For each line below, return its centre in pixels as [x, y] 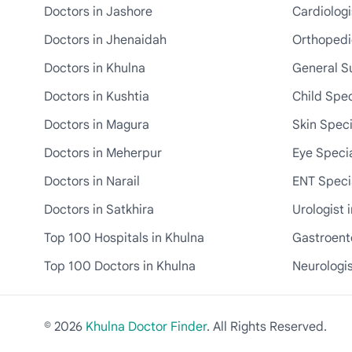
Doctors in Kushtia [97, 97]
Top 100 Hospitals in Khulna [124, 238]
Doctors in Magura [97, 125]
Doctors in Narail [92, 181]
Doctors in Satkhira [99, 210]
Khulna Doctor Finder [146, 327]
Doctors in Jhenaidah [105, 40]
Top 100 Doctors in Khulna [120, 266]
